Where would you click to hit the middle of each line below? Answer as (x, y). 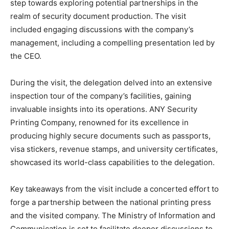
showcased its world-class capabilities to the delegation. (112, 163)
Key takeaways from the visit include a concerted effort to (114, 189)
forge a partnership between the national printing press (111, 202)
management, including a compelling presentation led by (112, 43)
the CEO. (26, 56)
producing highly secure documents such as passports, (110, 136)
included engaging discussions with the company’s (102, 30)
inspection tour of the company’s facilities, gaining (101, 96)
